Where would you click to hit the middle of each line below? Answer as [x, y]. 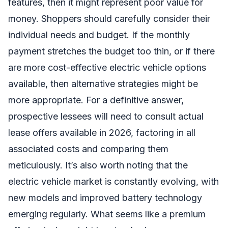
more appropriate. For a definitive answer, [96, 100]
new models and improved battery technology [105, 198]
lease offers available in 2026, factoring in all [102, 133]
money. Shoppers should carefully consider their [109, 19]
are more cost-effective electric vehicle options [107, 68]
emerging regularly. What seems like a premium [107, 214]
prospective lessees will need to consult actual [106, 117]
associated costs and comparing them [88, 149]
